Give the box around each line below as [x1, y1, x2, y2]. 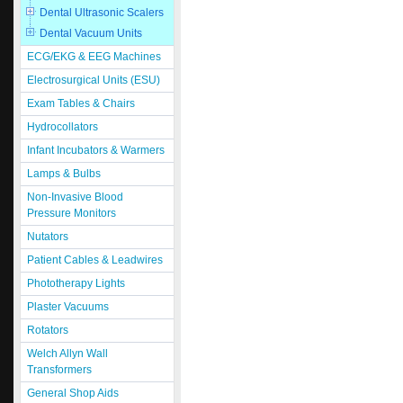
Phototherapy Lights [27, 277, 125, 290]
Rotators [27, 324, 68, 336]
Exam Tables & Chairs [27, 97, 135, 110]
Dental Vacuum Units [40, 27, 142, 40]
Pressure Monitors [27, 207, 116, 219]
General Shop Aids [27, 387, 119, 399]
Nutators [27, 230, 68, 243]
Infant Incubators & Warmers [27, 144, 165, 157]
